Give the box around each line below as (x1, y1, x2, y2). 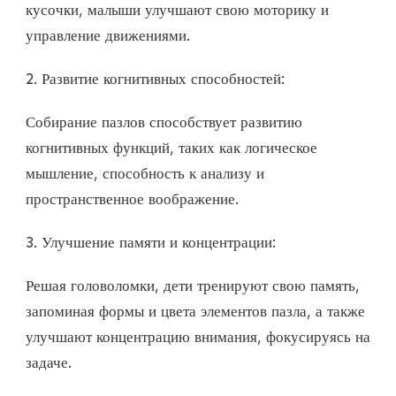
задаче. (26, 354, 72, 372)
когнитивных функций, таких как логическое (26, 139, 317, 157)
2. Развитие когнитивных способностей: (26, 70, 285, 88)
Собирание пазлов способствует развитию (26, 113, 302, 132)
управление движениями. (26, 27, 190, 45)
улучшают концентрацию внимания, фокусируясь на (26, 328, 370, 346)
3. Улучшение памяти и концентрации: (26, 233, 276, 252)
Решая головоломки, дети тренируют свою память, (26, 277, 360, 295)
